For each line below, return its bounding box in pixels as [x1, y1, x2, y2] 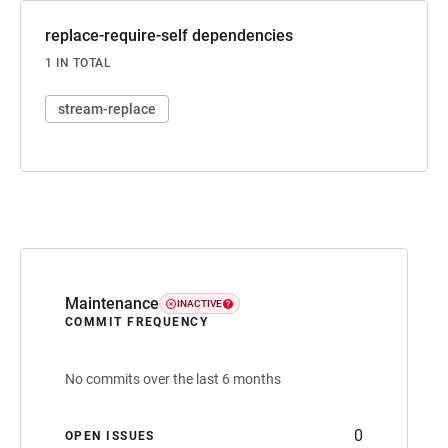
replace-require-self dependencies [45, 25, 293, 45]
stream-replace [58, 100, 156, 117]
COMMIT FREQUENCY [65, 314, 209, 329]
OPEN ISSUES [65, 428, 155, 443]
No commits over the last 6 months [65, 370, 281, 387]
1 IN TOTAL [45, 55, 111, 70]
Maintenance [65, 293, 159, 313]
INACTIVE [177, 298, 222, 310]
